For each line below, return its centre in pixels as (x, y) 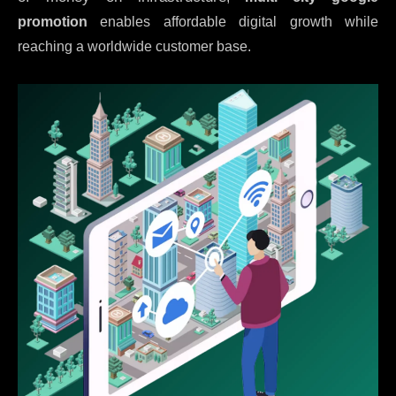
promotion (53, 21)
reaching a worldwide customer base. (134, 46)
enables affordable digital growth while (233, 21)
